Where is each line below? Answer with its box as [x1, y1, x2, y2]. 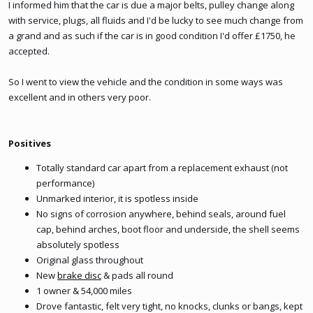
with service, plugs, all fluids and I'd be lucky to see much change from [8, 14, 303, 27]
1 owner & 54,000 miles [36, 284, 132, 297]
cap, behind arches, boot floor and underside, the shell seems [36, 223, 300, 235]
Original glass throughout [36, 254, 143, 266]
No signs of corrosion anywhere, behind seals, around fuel [36, 208, 286, 220]
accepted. [8, 45, 50, 57]
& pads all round [101, 269, 173, 282]
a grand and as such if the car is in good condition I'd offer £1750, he [8, 29, 296, 42]
